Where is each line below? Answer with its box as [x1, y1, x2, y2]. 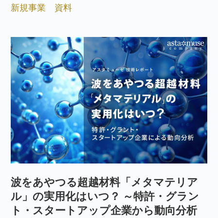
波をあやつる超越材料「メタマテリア [11, 175, 199, 188]
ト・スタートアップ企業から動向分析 [11, 203, 198, 217]
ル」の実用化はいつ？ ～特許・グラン [11, 189, 200, 202]
